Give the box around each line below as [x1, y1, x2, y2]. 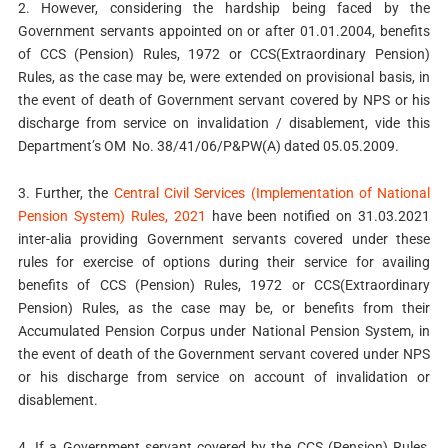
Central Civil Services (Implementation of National [113, 184, 431, 201]
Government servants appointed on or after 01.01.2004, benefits [17, 23, 431, 40]
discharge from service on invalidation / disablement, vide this [17, 115, 431, 132]
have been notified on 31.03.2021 [205, 207, 431, 224]
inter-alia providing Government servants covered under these [17, 230, 431, 247]
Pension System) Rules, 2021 [17, 207, 206, 224]
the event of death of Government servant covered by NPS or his [17, 92, 431, 109]
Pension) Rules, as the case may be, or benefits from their [17, 299, 431, 316]
